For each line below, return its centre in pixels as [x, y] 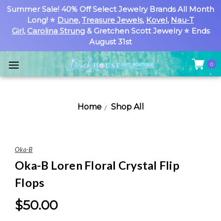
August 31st [110, 42]
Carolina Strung [56, 31]
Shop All [127, 107]
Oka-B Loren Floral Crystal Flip [97, 165]
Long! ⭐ [42, 20]
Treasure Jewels [112, 20]
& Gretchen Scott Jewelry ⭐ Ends [147, 31]
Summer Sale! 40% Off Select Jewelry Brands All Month [110, 9]
